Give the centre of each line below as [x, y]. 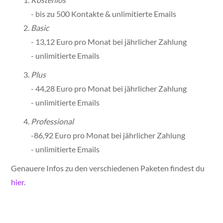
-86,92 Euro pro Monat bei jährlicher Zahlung [108, 135]
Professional [53, 121]
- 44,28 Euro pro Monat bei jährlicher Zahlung [109, 89]
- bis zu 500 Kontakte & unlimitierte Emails [104, 14]
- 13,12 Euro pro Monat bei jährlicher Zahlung [109, 42]
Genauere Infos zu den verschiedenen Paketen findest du [108, 168]
